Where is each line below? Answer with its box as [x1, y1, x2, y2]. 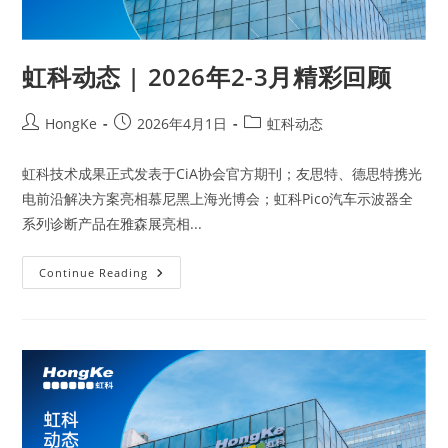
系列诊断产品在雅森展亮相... [22, 214, 203, 234]
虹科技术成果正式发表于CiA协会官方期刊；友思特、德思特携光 [22, 164, 423, 184]
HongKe [45, 114, 98, 134]
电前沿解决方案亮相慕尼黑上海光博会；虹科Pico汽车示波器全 [22, 189, 414, 209]
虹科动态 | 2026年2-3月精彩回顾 [22, 60, 392, 94]
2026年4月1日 [137, 114, 228, 134]
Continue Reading [39, 265, 149, 281]
